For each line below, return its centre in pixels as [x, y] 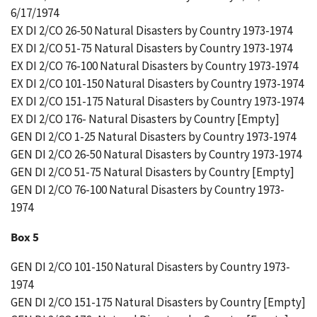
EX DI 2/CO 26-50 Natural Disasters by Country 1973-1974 [151, 30]
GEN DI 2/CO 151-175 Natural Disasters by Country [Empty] [158, 302]
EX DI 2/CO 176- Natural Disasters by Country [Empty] [145, 119]
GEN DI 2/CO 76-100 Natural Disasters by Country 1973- [148, 190]
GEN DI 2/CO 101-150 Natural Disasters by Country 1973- [150, 267]
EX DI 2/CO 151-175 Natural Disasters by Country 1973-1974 [157, 101]
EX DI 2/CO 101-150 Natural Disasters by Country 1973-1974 [157, 83]
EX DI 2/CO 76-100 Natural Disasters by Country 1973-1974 [154, 66]
